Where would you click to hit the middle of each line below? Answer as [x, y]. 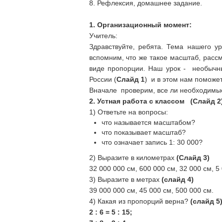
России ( [103, 79]
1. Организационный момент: [140, 25]
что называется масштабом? [148, 122]
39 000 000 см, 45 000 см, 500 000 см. [151, 190]
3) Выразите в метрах [125, 179]
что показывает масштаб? [143, 132]
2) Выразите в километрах [133, 158]
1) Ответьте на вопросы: [128, 112]
